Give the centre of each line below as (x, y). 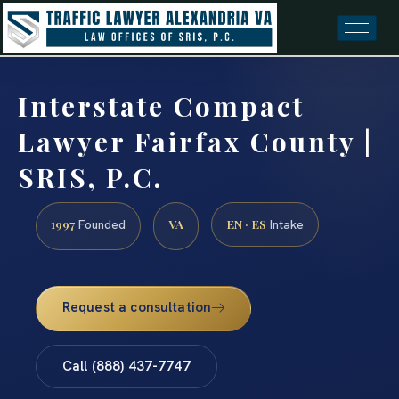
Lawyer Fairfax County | (195, 142)
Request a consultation (137, 307)
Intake (285, 225)
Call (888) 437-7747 (126, 366)
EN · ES (246, 224)
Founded (100, 225)
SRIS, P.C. (90, 178)
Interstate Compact (161, 106)
